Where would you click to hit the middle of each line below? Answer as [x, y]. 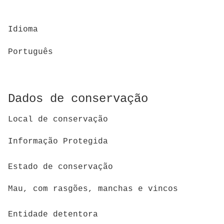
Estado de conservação [60, 167]
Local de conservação [58, 119]
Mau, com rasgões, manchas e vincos [93, 189]
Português [30, 52]
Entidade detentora [53, 214]
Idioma [23, 30]
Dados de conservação [78, 98]
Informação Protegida [58, 142]
